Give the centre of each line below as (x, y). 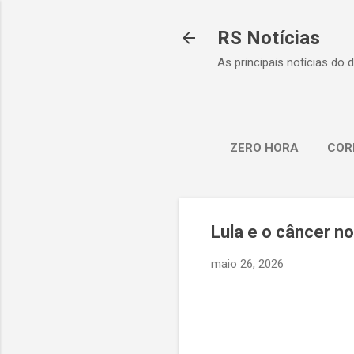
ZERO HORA (264, 148)
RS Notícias (269, 38)
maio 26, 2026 (247, 264)
